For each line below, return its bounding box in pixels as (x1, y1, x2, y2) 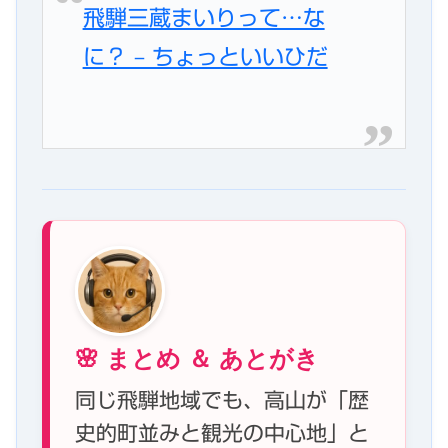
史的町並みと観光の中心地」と (75, 422, 369, 444)
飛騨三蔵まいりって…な (82, 7, 325, 30)
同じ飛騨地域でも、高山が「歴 (75, 389, 369, 411)
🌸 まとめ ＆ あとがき (75, 339, 319, 374)
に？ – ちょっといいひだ (82, 46, 328, 69)
